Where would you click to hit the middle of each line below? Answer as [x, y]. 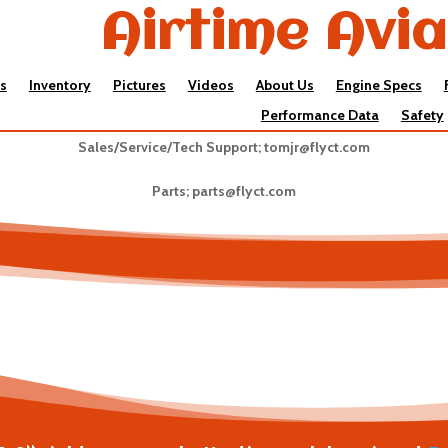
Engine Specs [378, 85]
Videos [210, 85]
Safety [422, 115]
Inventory [59, 85]
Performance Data [319, 115]
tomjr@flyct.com [316, 147]
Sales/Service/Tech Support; [170, 147]
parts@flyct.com [243, 191]
